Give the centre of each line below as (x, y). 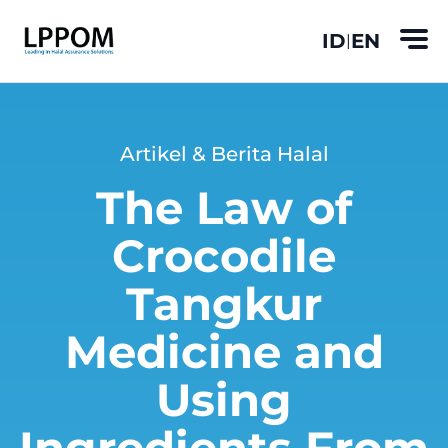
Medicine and (224, 351)
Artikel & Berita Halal (224, 154)
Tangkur (224, 303)
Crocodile (224, 255)
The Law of (224, 207)
